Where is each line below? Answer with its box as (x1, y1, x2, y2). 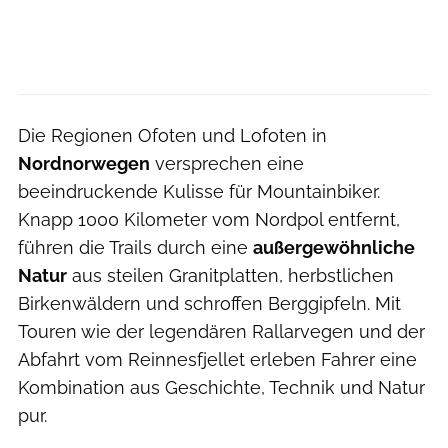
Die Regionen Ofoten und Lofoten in (18, 124, 327, 146)
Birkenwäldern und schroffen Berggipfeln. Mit (18, 292, 401, 314)
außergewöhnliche (253, 236, 415, 258)
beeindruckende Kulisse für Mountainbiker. (18, 180, 380, 202)
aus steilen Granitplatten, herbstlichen (67, 264, 394, 286)
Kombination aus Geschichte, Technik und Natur (18, 376, 425, 398)
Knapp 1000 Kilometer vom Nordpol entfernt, (18, 208, 400, 230)
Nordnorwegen (18, 152, 150, 174)
